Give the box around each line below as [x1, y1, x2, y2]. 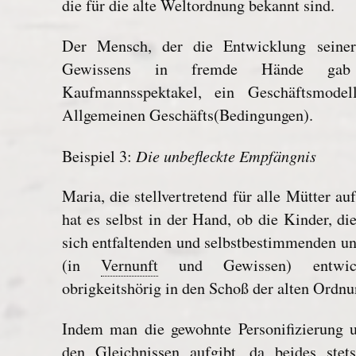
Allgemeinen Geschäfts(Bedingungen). [61, 104, 313, 126]
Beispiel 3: [61, 145, 136, 167]
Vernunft [100, 254, 158, 277]
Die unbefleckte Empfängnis [135, 144, 316, 166]
